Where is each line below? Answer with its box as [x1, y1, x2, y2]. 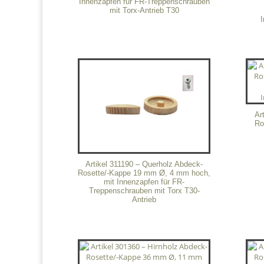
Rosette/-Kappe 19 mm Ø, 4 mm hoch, [78, 169, 211, 178]
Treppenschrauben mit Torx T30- [88, 186, 200, 196]
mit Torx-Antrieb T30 [109, 5, 179, 15]
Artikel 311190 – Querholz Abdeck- [85, 160, 203, 169]
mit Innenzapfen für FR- [104, 177, 185, 187]
